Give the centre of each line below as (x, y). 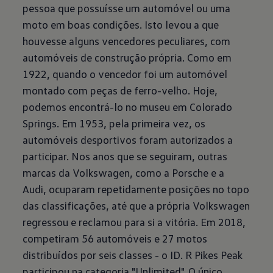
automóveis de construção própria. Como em (127, 57)
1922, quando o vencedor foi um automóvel (125, 74)
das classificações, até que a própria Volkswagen (136, 205)
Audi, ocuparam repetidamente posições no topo (136, 189)
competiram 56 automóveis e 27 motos (115, 238)
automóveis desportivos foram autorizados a (128, 140)
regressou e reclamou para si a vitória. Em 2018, (134, 222)
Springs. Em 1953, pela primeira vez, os (114, 123)
